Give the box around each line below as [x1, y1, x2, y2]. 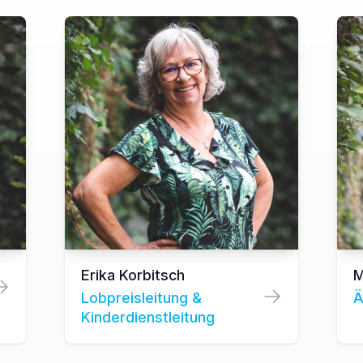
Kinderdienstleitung [81, 309, 215, 326]
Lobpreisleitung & [81, 289, 202, 306]
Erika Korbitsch [81, 267, 185, 284]
